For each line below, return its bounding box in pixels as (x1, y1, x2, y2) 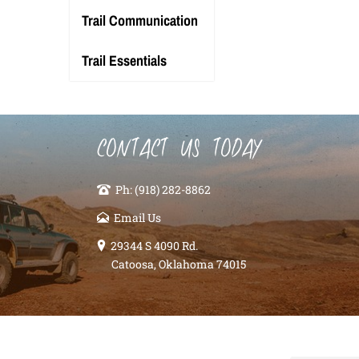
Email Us (114, 210, 161, 225)
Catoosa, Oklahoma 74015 (111, 256, 246, 272)
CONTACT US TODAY (97, 133, 262, 168)
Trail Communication (82, 10, 198, 30)
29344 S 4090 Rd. (111, 238, 198, 254)
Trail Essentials (82, 50, 167, 71)
